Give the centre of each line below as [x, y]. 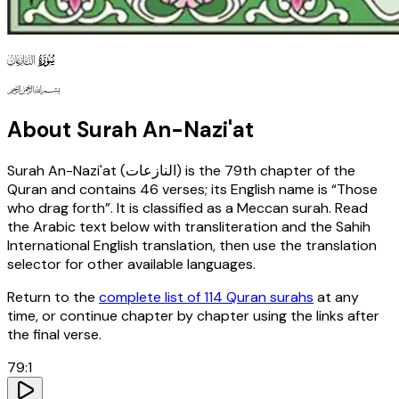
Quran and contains [72, 189]
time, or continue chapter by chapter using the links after [193, 315]
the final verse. [54, 334]
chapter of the [306, 170]
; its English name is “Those [291, 189]
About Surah [75, 129]
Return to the [51, 297]
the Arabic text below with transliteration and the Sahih [189, 226]
